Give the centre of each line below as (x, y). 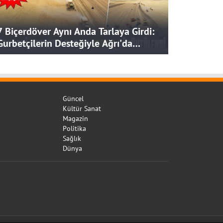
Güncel (73, 99)
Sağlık (72, 139)
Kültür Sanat (82, 109)
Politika (74, 129)
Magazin (75, 119)
